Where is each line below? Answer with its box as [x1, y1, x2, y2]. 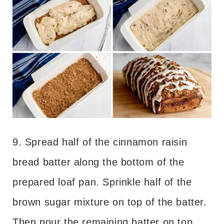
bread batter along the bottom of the [12, 156, 184, 167]
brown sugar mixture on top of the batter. [12, 196, 207, 207]
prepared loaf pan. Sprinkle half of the [12, 176, 192, 187]
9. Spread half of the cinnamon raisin [12, 136, 187, 147]
